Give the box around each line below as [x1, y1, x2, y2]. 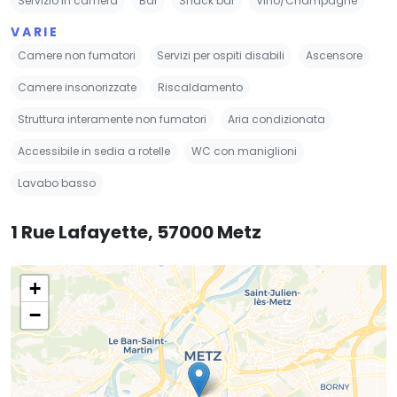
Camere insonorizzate [18, 79, 136, 95]
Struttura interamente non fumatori [18, 111, 206, 127]
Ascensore [306, 47, 362, 63]
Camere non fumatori [18, 47, 136, 63]
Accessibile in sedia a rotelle [18, 143, 170, 159]
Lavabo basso [18, 175, 96, 191]
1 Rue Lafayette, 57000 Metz [11, 219, 261, 245]
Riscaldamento [158, 79, 243, 95]
